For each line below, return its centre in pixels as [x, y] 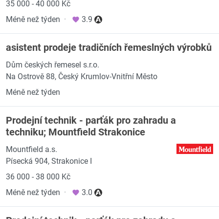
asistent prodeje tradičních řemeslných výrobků [109, 47]
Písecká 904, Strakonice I [49, 161]
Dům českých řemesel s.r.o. [53, 65]
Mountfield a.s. [32, 149]
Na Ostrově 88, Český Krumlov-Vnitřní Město [82, 77]
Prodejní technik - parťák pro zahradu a [91, 120]
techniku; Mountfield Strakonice [76, 132]
